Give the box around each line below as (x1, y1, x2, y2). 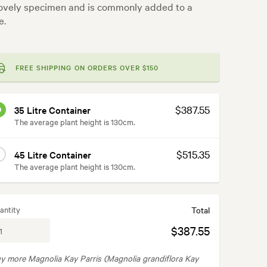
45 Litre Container (14, 148, 91, 161)
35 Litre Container (14, 103, 91, 116)
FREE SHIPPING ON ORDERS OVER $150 (15, 63, 159, 72)
